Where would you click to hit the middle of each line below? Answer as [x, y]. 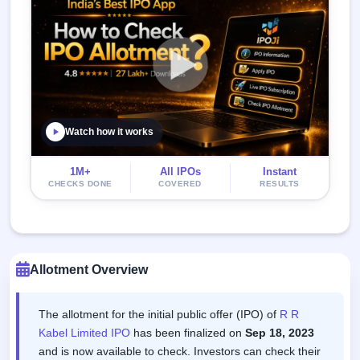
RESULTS [280, 184]
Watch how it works [109, 132]
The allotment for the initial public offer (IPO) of [159, 314]
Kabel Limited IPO [84, 332]
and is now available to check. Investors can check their [180, 351]
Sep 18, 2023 [280, 332]
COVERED [180, 184]
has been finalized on [188, 332]
